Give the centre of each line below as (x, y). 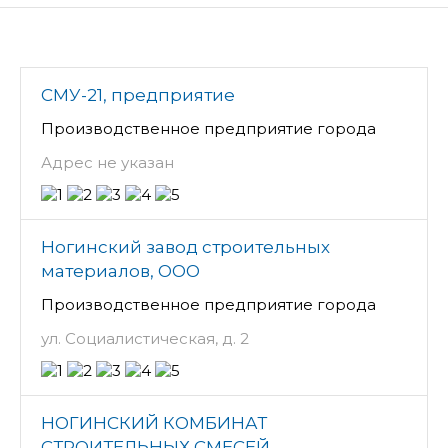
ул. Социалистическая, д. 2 (145, 338)
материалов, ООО (120, 270)
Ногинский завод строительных (185, 246)
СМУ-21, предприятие (138, 94)
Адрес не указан (107, 162)
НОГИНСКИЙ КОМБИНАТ (154, 422)
